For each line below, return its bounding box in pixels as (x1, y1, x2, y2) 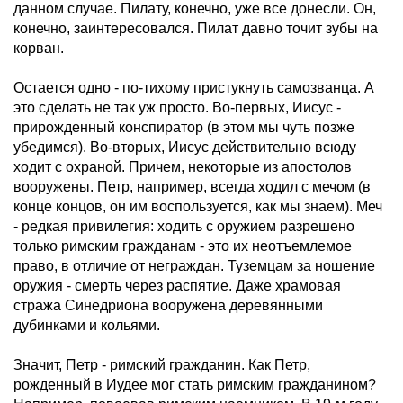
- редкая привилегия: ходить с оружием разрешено (13, 219, 354, 234)
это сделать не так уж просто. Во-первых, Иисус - (13, 100, 341, 115)
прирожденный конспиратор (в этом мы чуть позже (13, 120, 354, 135)
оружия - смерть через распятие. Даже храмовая (13, 278, 341, 293)
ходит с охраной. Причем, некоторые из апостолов (13, 159, 352, 175)
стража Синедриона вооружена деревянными (13, 298, 323, 313)
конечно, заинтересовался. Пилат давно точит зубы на (13, 21, 378, 36)
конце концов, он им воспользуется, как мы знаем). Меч (13, 199, 382, 214)
